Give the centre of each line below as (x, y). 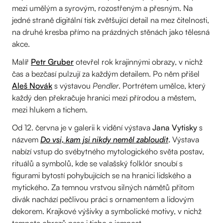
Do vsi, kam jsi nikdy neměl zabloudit (104, 139)
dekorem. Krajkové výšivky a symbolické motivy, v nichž (107, 211)
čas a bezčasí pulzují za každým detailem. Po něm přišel (106, 73)
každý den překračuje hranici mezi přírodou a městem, (104, 97)
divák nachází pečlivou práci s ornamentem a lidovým (103, 199)
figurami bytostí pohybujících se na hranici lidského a (102, 175)
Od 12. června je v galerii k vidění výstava (82, 127)
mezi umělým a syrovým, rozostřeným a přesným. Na (102, 8)
